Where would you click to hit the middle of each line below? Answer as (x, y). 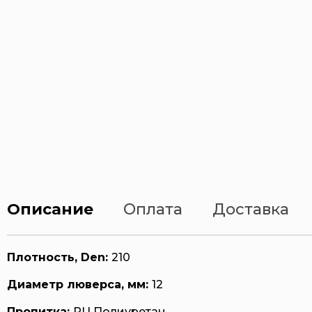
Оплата (153, 209)
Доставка (251, 209)
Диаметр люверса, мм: (78, 284)
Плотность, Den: (57, 257)
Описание (50, 209)
